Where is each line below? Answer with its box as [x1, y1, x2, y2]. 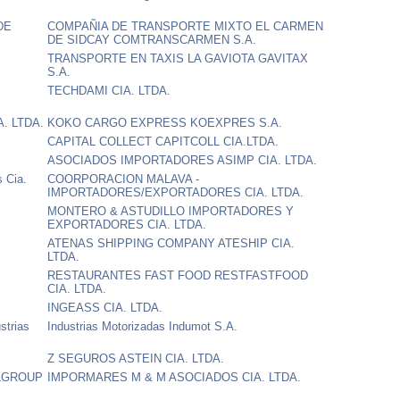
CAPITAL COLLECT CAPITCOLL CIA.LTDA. [47, 134, 279, 148]
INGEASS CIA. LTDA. [47, 300, 163, 314]
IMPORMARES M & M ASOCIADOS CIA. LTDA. [47, 370, 302, 384]
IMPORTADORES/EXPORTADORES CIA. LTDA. [47, 185, 304, 199]
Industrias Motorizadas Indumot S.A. [47, 319, 238, 333]
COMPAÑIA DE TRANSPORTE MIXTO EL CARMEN [47, 19, 324, 33]
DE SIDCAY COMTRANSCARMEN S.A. [47, 32, 257, 46]
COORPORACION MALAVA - [47, 171, 200, 186]
